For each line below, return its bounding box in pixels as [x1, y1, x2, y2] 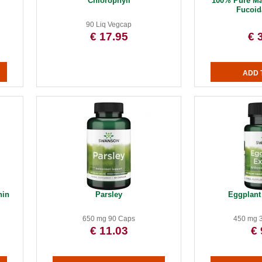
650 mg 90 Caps [82, 215, 136, 223]
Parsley [95, 190, 123, 199]
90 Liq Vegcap [86, 20, 132, 29]
